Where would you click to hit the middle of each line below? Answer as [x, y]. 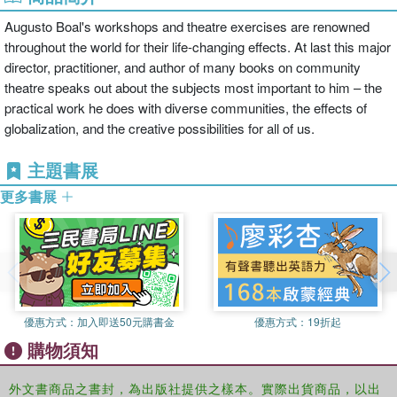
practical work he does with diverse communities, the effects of [186, 108]
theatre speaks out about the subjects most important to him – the [193, 87]
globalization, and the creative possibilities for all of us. [160, 128]
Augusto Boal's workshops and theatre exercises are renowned [187, 26]
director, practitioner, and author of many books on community [183, 67]
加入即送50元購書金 [126, 321]
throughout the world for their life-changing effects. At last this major [198, 47]
